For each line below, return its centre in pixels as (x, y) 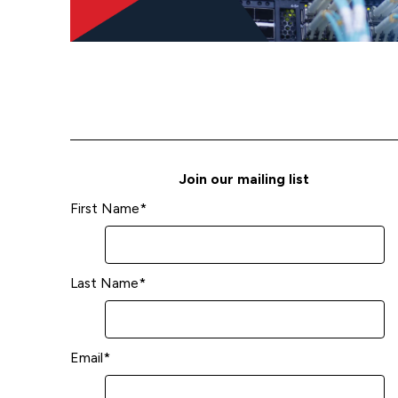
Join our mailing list (245, 179)
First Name (104, 208)
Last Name (104, 283)
